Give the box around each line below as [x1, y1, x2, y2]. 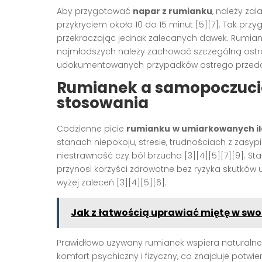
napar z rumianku [133, 5, 212, 17]
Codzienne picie [57, 122, 126, 135]
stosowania [57, 92, 149, 113]
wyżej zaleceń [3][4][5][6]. [57, 176, 167, 188]
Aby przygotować [57, 5, 133, 17]
